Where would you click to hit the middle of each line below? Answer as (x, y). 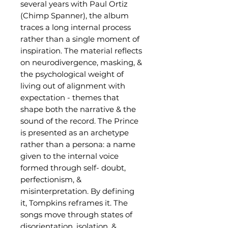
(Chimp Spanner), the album (75, 16)
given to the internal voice (69, 156)
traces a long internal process (76, 27)
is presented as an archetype (75, 133)
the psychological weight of (72, 74)
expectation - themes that (70, 97)
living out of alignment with (73, 86)
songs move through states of (76, 215)
